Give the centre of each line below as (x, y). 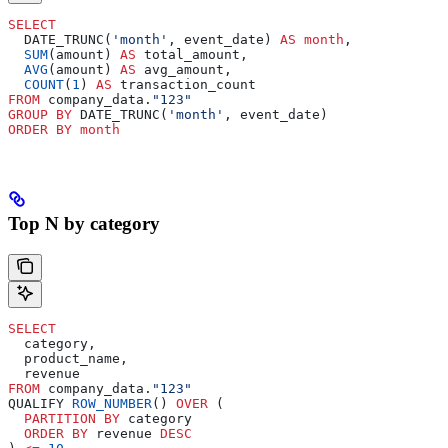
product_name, (68, 359)
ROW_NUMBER (112, 404)
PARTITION (52, 419)
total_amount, (192, 54)
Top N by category (84, 224)
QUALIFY (40, 404)
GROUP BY (40, 114)
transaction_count (184, 84)
